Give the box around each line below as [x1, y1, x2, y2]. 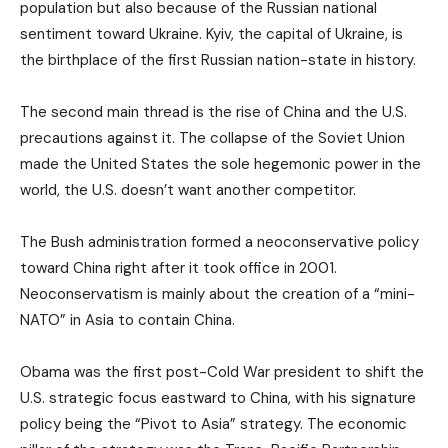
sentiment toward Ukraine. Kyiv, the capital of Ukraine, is [20, 24, 403, 45]
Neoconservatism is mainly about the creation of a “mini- [20, 284, 415, 305]
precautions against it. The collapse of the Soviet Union [20, 128, 405, 149]
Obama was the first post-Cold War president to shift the [20, 362, 424, 383]
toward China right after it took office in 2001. [20, 258, 337, 279]
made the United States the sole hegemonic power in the [20, 154, 421, 175]
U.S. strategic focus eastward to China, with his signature [20, 388, 416, 409]
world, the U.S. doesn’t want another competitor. [20, 180, 356, 201]
